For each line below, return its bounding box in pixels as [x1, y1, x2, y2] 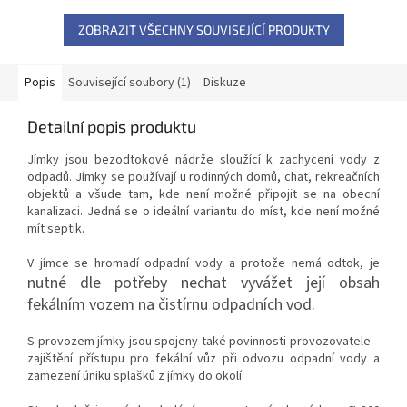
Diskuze [203, 73, 246, 92]
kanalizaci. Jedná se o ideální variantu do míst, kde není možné [27, 202, 380, 221]
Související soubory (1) [68, 73, 191, 92]
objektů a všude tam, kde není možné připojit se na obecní [27, 184, 380, 203]
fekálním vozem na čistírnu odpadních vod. [27, 293, 319, 316]
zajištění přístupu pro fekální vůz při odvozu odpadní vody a [27, 349, 380, 368]
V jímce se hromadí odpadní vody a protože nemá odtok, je [27, 253, 380, 273]
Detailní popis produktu [27, 115, 196, 136]
